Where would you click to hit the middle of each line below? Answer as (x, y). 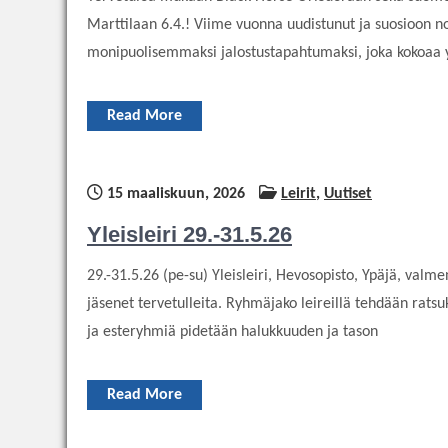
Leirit (298, 193)
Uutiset (348, 193)
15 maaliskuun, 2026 (174, 193)
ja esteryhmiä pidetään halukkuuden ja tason (232, 331)
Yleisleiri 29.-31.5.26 (189, 234)
